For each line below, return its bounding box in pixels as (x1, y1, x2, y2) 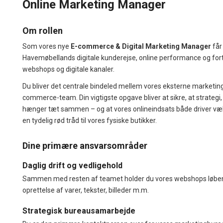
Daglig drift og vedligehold (22, 160, 122, 170)
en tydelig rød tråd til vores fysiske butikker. (22, 116, 157, 124)
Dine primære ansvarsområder (22, 140, 147, 151)
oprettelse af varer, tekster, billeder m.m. (22, 186, 149, 194)
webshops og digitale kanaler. (22, 65, 114, 73)
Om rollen (22, 25, 63, 36)
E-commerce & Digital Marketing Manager (71, 42, 211, 50)
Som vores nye (22, 42, 71, 50)
